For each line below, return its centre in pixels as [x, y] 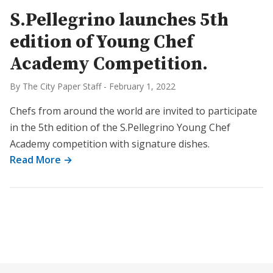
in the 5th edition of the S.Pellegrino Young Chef [120, 127]
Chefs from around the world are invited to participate [133, 111]
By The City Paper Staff [55, 86]
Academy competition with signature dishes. [110, 144]
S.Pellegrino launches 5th [119, 20]
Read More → [41, 160]
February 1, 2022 [142, 86]
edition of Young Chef [101, 42]
